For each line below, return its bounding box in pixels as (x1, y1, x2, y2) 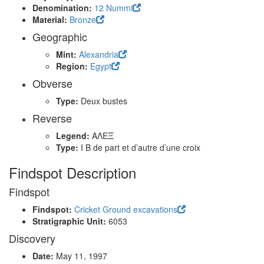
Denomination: (32, 2, 94, 14)
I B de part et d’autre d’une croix (81, 141, 200, 153)
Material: (32, 14, 70, 25)
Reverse (32, 110, 72, 126)
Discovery (9, 230, 55, 246)
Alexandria (79, 48, 118, 60)
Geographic (32, 29, 87, 44)
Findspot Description (9, 162, 136, 183)
